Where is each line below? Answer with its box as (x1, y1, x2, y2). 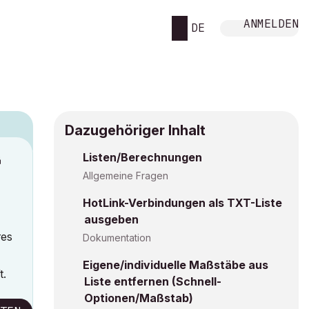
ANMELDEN (243, 16, 299, 30)
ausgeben (84, 212, 139, 226)
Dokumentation (83, 232, 151, 243)
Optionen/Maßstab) (84, 291, 193, 305)
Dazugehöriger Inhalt (65, 122, 206, 139)
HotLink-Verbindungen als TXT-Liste (83, 196, 282, 210)
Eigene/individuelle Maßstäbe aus (83, 258, 268, 272)
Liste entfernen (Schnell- (84, 275, 221, 288)
